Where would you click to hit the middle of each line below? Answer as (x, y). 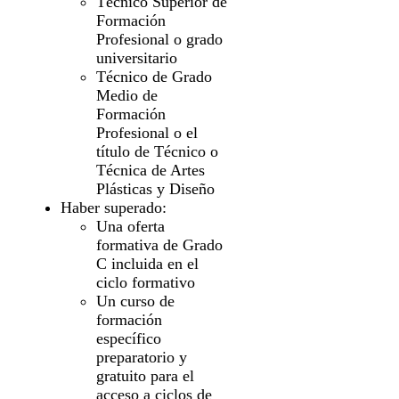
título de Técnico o (157, 152)
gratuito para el (145, 376)
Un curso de (135, 301)
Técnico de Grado (154, 77)
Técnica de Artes (151, 171)
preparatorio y (142, 358)
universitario (137, 58)
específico (129, 339)
